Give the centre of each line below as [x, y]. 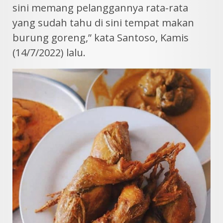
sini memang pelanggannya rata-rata [100, 8]
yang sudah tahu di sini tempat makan [103, 23]
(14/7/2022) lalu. [49, 53]
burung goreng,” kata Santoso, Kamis [101, 38]
